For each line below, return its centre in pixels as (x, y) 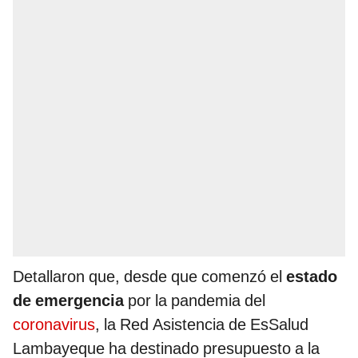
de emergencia (68, 301)
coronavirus (54, 325)
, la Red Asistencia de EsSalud (202, 325)
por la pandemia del (195, 301)
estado (312, 277)
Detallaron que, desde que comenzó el (149, 277)
